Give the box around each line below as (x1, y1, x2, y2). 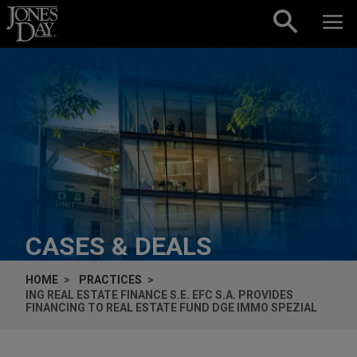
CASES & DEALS (25, 230, 212, 261)
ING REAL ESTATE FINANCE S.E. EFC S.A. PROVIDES (25, 288, 293, 301)
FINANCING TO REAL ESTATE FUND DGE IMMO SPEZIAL (25, 300, 317, 314)
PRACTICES (79, 273, 142, 286)
